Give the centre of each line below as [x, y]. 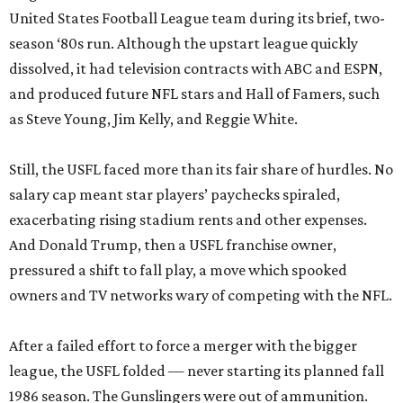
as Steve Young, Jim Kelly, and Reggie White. [153, 119]
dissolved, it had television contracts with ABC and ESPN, [196, 68]
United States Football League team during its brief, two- [197, 18]
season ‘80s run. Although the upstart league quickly [184, 43]
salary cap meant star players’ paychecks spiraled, [175, 194]
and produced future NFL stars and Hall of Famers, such [194, 94]
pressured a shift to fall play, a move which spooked [178, 270]
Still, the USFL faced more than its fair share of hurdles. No [201, 169]
